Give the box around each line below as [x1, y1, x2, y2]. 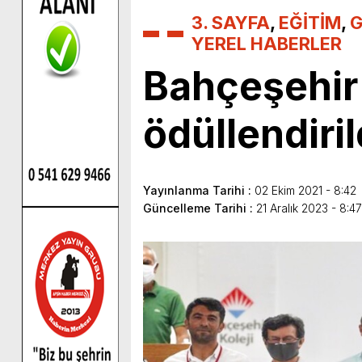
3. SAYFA [192, 11, 270, 33]
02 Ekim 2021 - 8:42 [255, 183, 356, 197]
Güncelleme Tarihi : [143, 200, 256, 215]
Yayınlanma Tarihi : [143, 183, 255, 197]
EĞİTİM [279, 11, 341, 33]
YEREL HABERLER [192, 32, 342, 54]
